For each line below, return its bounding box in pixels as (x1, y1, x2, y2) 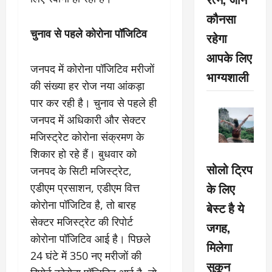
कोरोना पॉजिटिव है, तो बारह (30, 197, 136, 212)
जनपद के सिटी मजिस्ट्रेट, (30, 163, 132, 178)
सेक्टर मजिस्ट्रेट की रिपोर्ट (30, 214, 133, 229)
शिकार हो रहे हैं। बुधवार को (30, 146, 137, 161)
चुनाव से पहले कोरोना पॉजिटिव (30, 26, 147, 41)
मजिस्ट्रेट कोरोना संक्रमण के (30, 129, 144, 144)
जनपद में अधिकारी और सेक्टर (30, 112, 146, 127)
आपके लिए (206, 47, 252, 66)
